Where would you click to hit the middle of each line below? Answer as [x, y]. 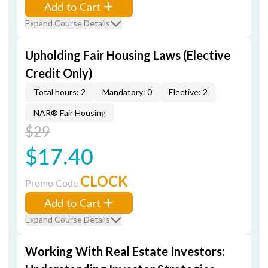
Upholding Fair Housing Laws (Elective [128, 55]
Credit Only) [59, 73]
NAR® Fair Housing [70, 113]
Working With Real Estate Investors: [125, 251]
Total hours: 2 [60, 92]
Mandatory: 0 [127, 92]
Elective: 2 [188, 92]
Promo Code [53, 183]
